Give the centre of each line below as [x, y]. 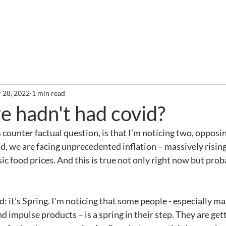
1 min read [48, 93]
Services [40, 16]
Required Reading [140, 16]
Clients [81, 16]
